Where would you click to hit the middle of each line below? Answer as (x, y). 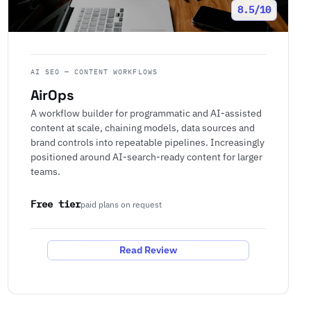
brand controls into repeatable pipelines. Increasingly (147, 142)
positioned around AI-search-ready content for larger (146, 157)
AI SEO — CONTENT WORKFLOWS (94, 72)
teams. (45, 171)
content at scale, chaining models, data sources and (142, 128)
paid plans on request (121, 204)
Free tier (55, 204)
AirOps (52, 95)
